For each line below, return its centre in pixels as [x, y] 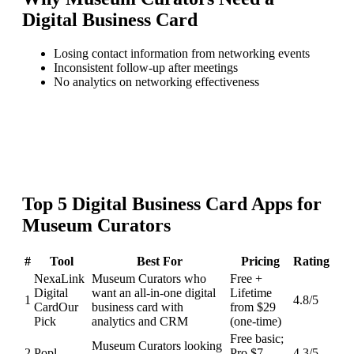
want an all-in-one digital [154, 292]
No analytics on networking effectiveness [156, 81]
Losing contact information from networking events [182, 53]
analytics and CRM [140, 321]
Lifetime [251, 292]
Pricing [260, 261]
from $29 [253, 307]
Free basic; [257, 338]
